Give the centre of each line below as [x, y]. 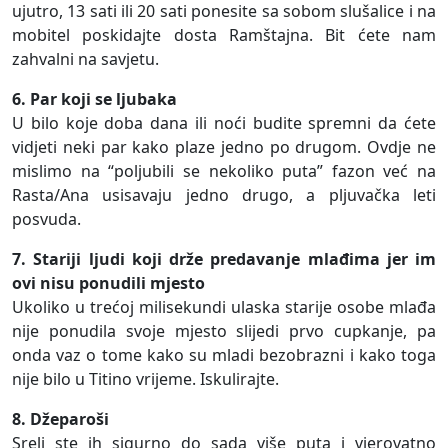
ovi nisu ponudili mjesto [108, 283]
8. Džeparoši [60, 419]
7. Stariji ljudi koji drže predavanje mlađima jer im [224, 259]
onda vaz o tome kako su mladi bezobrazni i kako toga [224, 355]
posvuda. [46, 219]
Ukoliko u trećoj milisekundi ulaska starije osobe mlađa [224, 307]
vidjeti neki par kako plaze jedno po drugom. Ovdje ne [224, 147]
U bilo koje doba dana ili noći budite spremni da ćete [224, 123]
